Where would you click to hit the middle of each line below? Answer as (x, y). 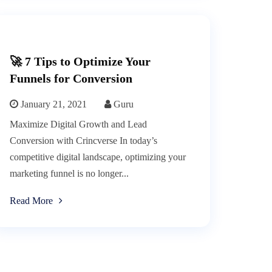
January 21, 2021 (53, 104)
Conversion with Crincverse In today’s (83, 141)
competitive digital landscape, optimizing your (98, 157)
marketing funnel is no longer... (69, 174)
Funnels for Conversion (71, 79)
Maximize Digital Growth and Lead (78, 124)
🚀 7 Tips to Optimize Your (80, 62)
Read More (31, 201)
